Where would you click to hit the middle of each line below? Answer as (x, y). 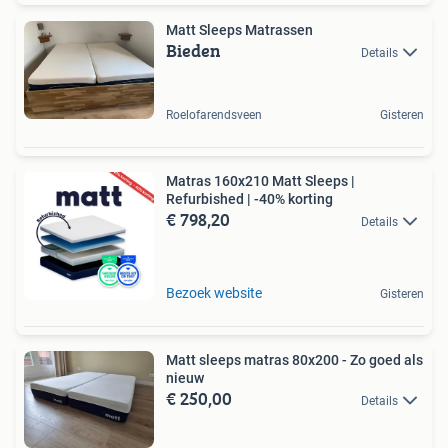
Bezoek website (214, 292)
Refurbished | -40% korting (249, 198)
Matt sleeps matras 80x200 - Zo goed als (294, 359)
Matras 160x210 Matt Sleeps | (260, 180)
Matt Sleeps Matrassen (239, 29)
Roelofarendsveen (214, 114)
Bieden (193, 50)
